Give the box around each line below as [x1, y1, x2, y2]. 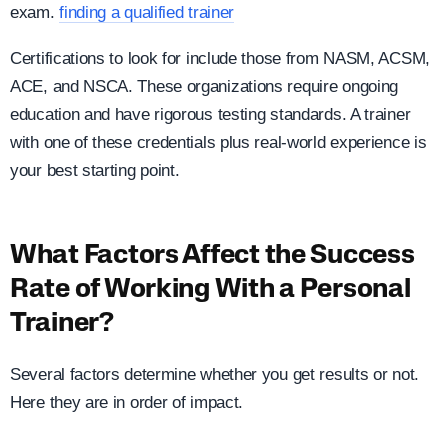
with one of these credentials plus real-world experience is [10, 133, 427, 153]
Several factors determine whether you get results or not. [10, 364, 419, 384]
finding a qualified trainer [59, 2, 235, 22]
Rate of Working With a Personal [10, 276, 411, 304]
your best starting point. [10, 161, 180, 181]
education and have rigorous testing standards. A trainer [10, 105, 411, 125]
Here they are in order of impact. [10, 392, 244, 412]
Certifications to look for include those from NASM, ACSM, [10, 49, 430, 69]
